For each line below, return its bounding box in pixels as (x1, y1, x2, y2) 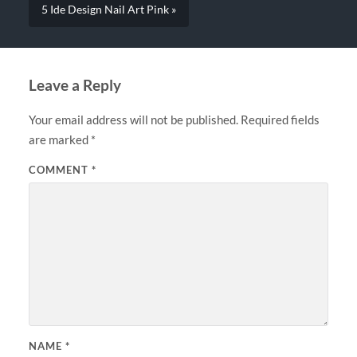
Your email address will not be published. (28, 112, 238, 127)
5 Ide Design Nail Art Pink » (41, 3, 176, 17)
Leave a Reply (28, 76, 121, 95)
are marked (28, 132, 91, 147)
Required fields (240, 112, 320, 127)
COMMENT (28, 163, 92, 177)
